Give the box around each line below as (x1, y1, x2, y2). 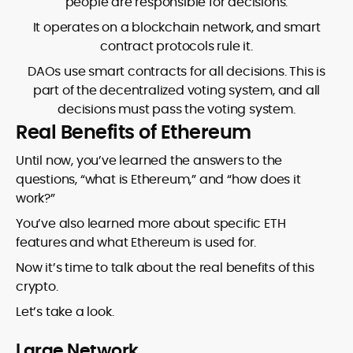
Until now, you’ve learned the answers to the (16, 151, 283, 170)
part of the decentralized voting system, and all (32, 81, 321, 100)
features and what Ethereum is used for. (16, 233, 257, 252)
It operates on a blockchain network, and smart (32, 18, 321, 37)
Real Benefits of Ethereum (16, 119, 251, 146)
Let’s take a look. (16, 303, 114, 321)
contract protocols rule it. (100, 37, 253, 56)
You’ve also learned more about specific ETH (16, 214, 286, 233)
